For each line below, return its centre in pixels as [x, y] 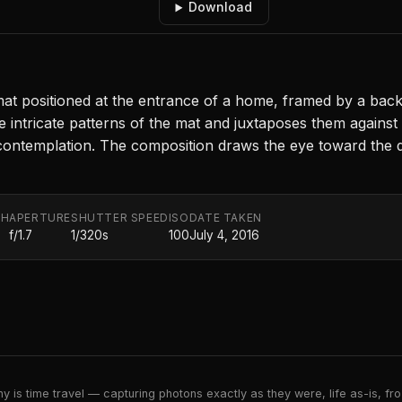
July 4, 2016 [224, 236]
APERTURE [40, 218]
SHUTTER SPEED [120, 218]
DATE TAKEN [225, 218]
